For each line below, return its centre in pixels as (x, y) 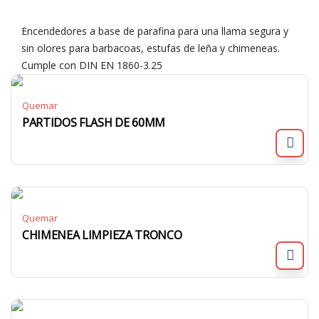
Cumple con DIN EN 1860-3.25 (92, 65)
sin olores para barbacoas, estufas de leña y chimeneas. (151, 48)
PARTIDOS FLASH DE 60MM (94, 122)
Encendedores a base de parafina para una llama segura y (155, 31)
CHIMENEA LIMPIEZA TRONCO (102, 235)
